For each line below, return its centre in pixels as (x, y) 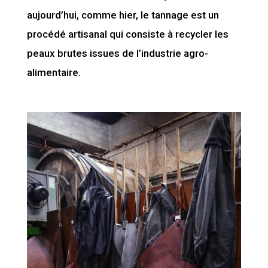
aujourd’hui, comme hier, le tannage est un (123, 15)
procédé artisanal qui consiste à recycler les (127, 34)
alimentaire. (54, 73)
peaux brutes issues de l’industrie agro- (117, 54)
